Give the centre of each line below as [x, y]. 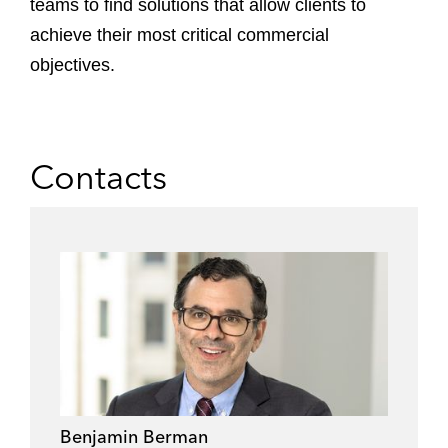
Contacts [98, 177]
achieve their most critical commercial [179, 35]
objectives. [72, 65]
